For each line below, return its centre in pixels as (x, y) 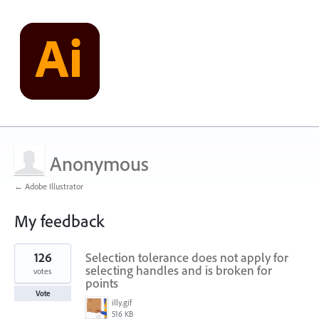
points (102, 283)
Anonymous (99, 163)
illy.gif (122, 302)
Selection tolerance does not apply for (187, 257)
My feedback (59, 221)
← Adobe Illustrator (49, 186)
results (27, 258)
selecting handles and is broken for (179, 270)
